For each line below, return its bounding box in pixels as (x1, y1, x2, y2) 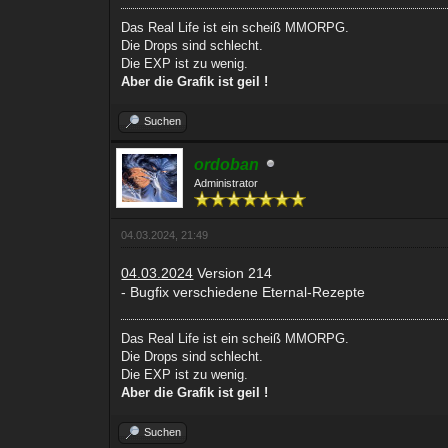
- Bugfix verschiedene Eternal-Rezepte (121, 283, 366, 300)
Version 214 (193, 264, 273, 281)
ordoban (194, 155, 260, 173)
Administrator (194, 176, 259, 189)
